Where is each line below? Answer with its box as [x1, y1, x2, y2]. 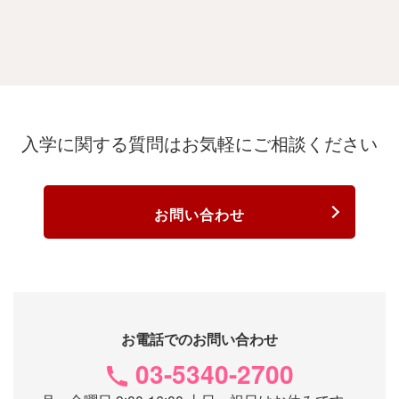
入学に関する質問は [21, 134, 182, 154]
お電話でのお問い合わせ [121, 329, 278, 349]
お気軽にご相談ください [182, 134, 378, 154]
